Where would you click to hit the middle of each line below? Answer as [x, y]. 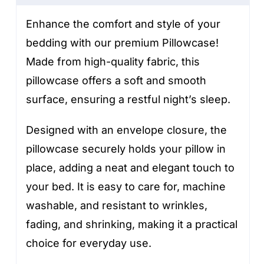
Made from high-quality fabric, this [113, 62]
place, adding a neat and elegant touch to [131, 168]
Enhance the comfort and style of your [123, 24]
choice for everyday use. [89, 243]
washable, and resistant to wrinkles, [117, 206]
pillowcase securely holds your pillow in [126, 149]
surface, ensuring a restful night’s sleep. [128, 100]
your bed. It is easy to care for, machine [126, 187]
